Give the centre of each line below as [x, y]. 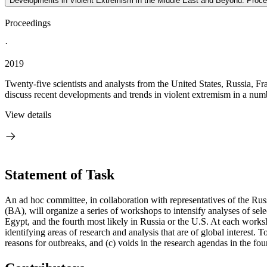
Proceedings [28, 23]
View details [28, 115]
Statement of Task [60, 174]
